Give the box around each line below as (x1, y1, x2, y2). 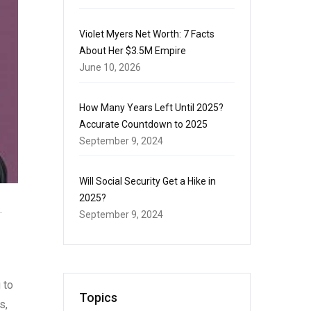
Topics (79, 290, 117, 305)
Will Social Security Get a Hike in (79, 176, 216, 187)
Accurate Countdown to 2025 (79, 119, 208, 130)
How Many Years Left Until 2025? (79, 102, 224, 113)
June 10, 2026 (79, 62, 141, 73)
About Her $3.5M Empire (79, 45, 186, 56)
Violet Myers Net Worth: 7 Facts (79, 28, 215, 40)
